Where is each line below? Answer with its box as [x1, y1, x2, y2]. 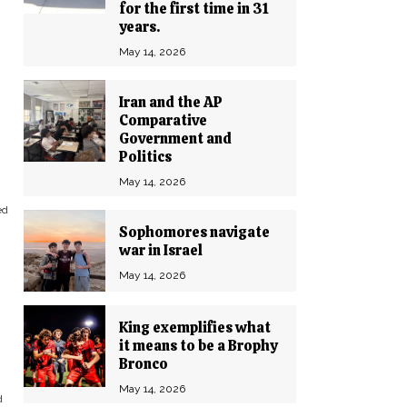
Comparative [119, 111, 207, 130]
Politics [119, 147, 172, 166]
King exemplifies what [119, 318, 271, 337]
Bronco [119, 354, 168, 373]
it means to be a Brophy [119, 336, 277, 355]
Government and [119, 129, 232, 148]
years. [119, 17, 160, 36]
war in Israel [119, 241, 203, 260]
